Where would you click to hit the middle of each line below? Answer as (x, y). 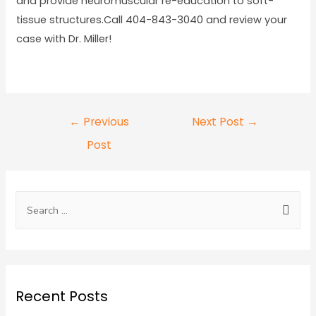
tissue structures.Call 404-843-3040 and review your (151, 19)
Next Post (220, 121)
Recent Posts (62, 297)
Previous (104, 121)
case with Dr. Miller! (63, 38)
